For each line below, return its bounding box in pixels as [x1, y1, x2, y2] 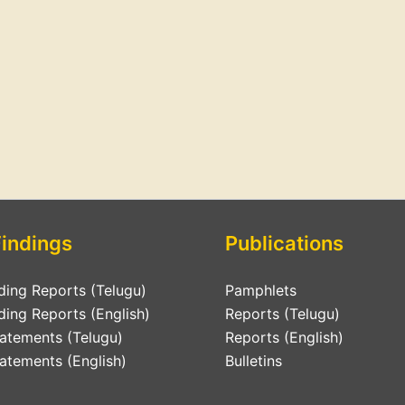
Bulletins [225, 352, 282, 371]
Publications [225, 231, 344, 256]
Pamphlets [225, 281, 297, 300]
